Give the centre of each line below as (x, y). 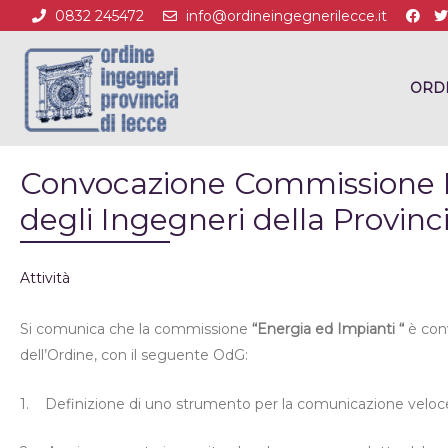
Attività (45, 278)
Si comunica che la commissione (136, 329)
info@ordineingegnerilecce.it (286, 16)
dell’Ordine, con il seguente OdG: (134, 355)
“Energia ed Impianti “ (328, 329)
